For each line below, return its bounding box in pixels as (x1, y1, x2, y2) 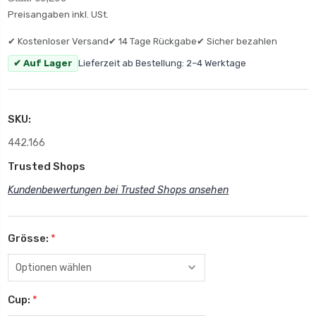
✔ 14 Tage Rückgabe (109, 35, 197, 47)
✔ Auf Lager (13, 57, 73, 68)
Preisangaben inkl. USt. (8, 8, 109, 20)
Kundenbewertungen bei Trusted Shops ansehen (8, 183, 229, 196)
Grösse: (8, 231, 51, 245)
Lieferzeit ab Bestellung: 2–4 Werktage (78, 57, 246, 68)
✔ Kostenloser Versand (8, 35, 109, 47)
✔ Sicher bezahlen (197, 35, 277, 47)
